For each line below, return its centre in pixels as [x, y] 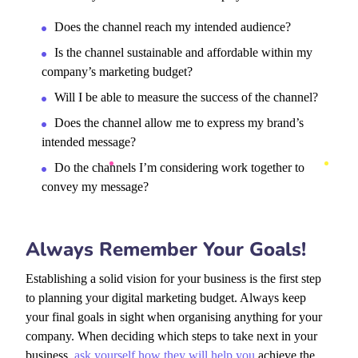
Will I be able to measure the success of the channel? [187, 97]
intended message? [89, 142]
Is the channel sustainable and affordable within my [184, 53]
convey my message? [95, 187]
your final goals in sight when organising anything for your [174, 317]
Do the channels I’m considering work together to [180, 168]
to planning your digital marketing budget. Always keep [166, 298]
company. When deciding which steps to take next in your [172, 336]
